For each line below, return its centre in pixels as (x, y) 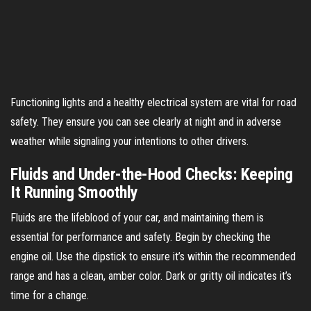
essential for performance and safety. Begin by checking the (141, 237)
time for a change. (50, 295)
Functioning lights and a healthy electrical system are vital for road (153, 102)
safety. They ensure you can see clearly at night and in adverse (146, 121)
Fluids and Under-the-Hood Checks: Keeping (152, 174)
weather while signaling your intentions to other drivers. (129, 141)
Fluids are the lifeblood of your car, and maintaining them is (137, 217)
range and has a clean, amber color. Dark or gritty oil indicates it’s (151, 276)
